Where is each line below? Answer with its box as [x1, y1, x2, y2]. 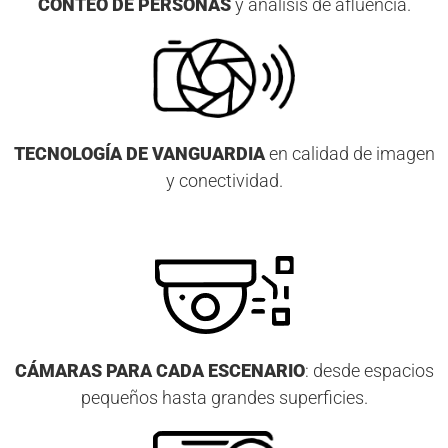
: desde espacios [304, 360, 434, 382]
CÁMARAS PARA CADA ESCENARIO [14, 360, 305, 382]
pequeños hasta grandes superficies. [80, 387, 368, 409]
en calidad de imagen [264, 143, 435, 165]
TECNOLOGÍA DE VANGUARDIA [13, 143, 265, 165]
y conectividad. [165, 170, 283, 192]
